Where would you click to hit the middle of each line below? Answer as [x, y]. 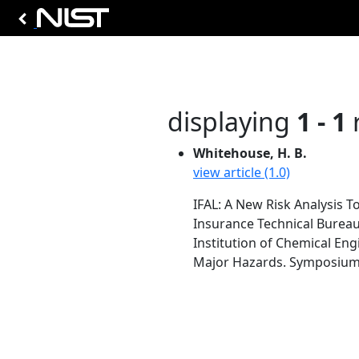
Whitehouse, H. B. [250, 153]
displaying [232, 121]
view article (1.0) [242, 172]
